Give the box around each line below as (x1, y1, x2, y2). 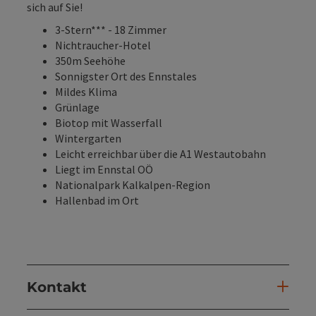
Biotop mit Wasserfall (55, 115, 162, 130)
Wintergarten (55, 130, 121, 145)
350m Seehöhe (55, 53, 126, 68)
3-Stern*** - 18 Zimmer (55, 22, 166, 37)
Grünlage (55, 99, 99, 114)
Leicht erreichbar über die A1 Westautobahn (55, 146, 266, 161)
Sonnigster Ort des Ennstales (55, 68, 197, 83)
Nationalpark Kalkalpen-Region (55, 177, 210, 192)
